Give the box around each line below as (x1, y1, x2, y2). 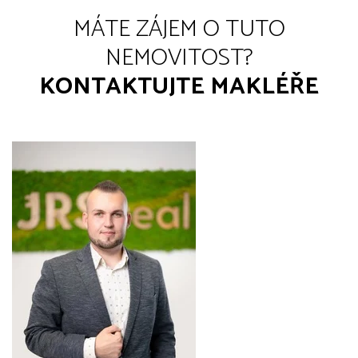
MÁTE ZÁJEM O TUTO (73, 10, 285, 50)
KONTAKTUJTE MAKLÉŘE (39, 67, 319, 107)
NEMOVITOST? (105, 38, 253, 78)
